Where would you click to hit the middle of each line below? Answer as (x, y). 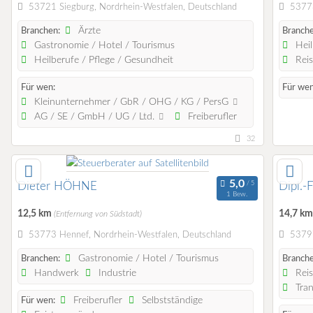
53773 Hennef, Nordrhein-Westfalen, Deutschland (130, 235)
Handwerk (56, 274)
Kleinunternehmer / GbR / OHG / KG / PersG (132, 102)
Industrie (116, 274)
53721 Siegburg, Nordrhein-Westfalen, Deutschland (132, 7)
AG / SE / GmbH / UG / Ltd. (95, 116)
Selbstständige (171, 301)
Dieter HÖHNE (57, 186)
